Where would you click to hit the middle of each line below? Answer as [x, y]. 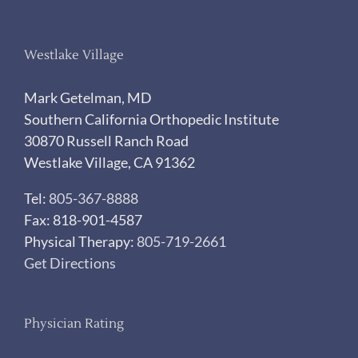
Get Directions [70, 263]
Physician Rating [74, 324]
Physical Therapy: [80, 242]
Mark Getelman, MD [88, 98]
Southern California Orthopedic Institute [151, 119]
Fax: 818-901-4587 [83, 220]
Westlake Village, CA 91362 [109, 163]
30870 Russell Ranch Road [106, 141]
